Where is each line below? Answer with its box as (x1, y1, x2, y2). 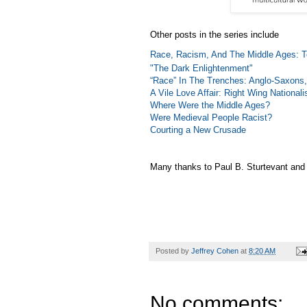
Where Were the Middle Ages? (150, 99, 270, 110)
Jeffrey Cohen (191, 246, 238, 255)
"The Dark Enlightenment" (150, 62, 253, 73)
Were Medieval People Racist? (150, 112, 272, 123)
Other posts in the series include (150, 29, 279, 40)
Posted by (156, 246, 191, 255)
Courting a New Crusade (150, 124, 246, 135)
